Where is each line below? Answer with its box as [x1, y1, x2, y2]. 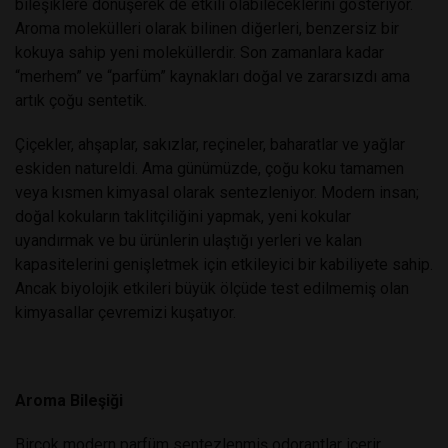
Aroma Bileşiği [15, 390, 123, 410]
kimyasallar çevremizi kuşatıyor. [15, 302, 236, 322]
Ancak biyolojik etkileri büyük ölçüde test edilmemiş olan [15, 278, 409, 298]
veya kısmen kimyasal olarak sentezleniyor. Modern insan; [15, 182, 419, 202]
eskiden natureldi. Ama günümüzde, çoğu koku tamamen [15, 158, 404, 178]
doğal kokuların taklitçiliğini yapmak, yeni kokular [15, 206, 351, 226]
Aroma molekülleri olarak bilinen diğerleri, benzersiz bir [15, 18, 399, 38]
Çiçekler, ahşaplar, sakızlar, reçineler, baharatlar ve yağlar [15, 134, 405, 154]
